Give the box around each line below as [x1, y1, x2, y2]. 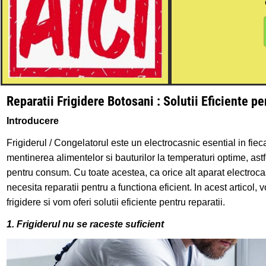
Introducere [7, 115, 59, 126]
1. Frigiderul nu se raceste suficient [7, 218, 164, 229]
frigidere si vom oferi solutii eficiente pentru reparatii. [7, 197, 226, 207]
